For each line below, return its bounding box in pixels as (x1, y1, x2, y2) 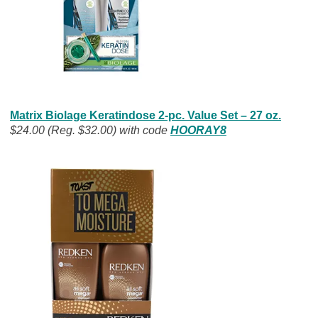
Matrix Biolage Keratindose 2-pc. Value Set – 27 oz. (9, 109, 281, 122)
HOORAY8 (170, 124, 226, 137)
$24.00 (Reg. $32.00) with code (9, 124, 170, 137)
